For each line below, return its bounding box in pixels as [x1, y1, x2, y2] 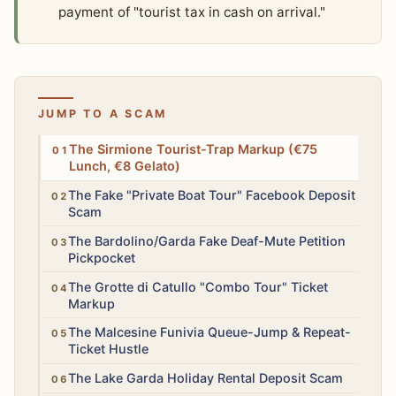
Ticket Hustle [67, 341, 148, 357]
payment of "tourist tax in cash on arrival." [57, 4, 325, 21]
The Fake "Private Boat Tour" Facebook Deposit [67, 187, 355, 203]
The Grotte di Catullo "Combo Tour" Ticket [67, 278, 328, 294]
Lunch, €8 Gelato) [68, 158, 180, 174]
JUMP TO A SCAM [37, 107, 168, 121]
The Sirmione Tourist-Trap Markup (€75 [68, 141, 317, 157]
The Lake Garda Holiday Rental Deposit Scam [67, 370, 343, 386]
